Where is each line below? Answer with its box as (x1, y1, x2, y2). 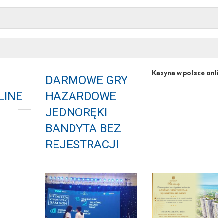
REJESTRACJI (45, 138, 119, 152)
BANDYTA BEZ (45, 122, 121, 136)
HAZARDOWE (45, 90, 116, 104)
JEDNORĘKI (45, 106, 107, 120)
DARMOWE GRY (45, 73, 127, 88)
